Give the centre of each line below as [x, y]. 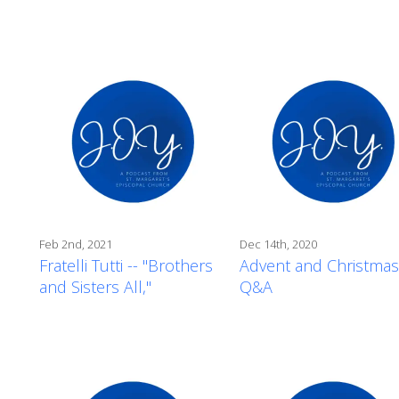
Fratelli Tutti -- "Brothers [126, 265]
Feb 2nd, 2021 [76, 244]
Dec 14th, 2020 [278, 244]
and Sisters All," [95, 286]
